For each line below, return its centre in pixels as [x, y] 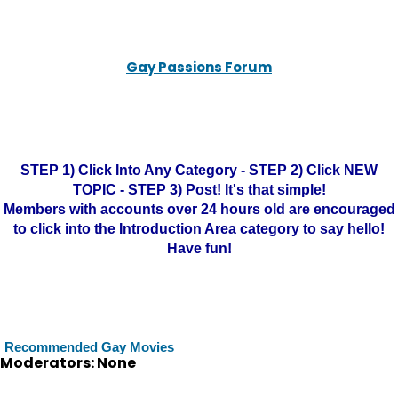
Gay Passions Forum [199, 67]
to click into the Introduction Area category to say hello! [199, 229]
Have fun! [199, 248]
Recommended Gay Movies [89, 347]
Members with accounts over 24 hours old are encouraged [199, 209]
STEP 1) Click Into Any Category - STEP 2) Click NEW [199, 170]
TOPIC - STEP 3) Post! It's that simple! [199, 190]
